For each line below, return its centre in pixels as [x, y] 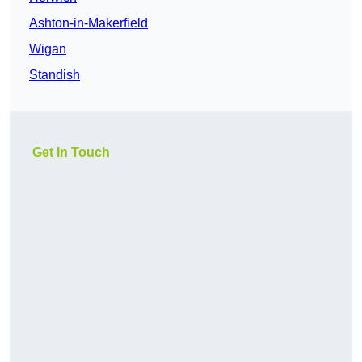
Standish [55, 75]
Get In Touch [71, 153]
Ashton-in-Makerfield [88, 23]
